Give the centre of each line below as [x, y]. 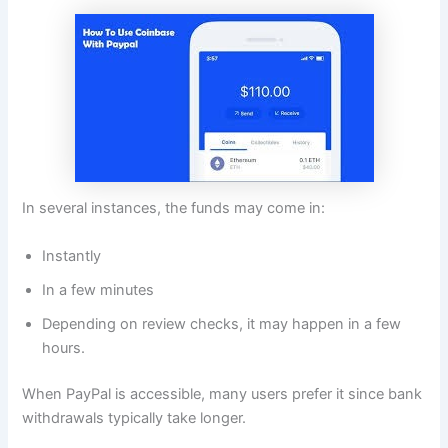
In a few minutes [98, 289]
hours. [64, 347]
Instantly [72, 255]
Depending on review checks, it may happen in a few [222, 323]
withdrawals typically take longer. [136, 417]
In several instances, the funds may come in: [174, 208]
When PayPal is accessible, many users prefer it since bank [222, 393]
